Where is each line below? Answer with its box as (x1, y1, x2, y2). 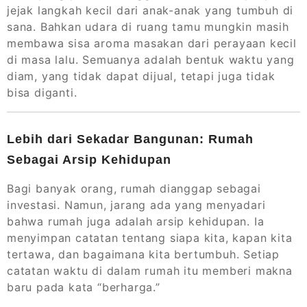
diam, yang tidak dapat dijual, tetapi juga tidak (7, 69, 275, 84)
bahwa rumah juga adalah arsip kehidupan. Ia (7, 214, 265, 229)
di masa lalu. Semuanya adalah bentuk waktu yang (7, 53, 295, 67)
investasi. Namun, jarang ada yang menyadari (7, 198, 266, 212)
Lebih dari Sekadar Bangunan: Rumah (7, 132, 254, 147)
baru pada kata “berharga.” (7, 280, 160, 295)
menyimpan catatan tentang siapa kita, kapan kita (7, 231, 293, 245)
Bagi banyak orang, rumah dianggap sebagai (7, 182, 261, 196)
